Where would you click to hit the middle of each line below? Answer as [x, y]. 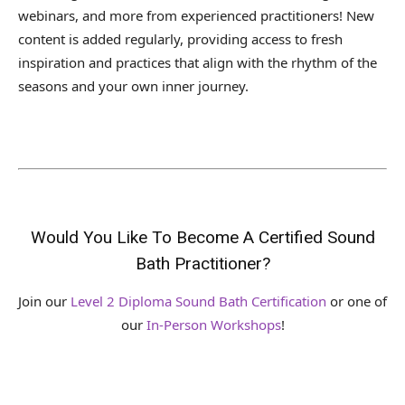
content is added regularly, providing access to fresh [180, 39]
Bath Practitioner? [202, 263]
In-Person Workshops [213, 324]
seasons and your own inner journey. [133, 86]
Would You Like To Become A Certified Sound [202, 237]
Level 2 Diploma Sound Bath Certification [198, 301]
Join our [44, 301]
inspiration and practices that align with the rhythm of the [198, 63]
